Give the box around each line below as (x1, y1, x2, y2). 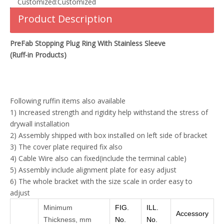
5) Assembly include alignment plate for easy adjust (10, 165, 176, 174)
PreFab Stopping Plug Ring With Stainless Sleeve (10, 38, 165, 48)
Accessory (176, 209, 208, 217)
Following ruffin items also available (10, 96, 125, 105)
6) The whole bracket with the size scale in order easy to (10, 176, 192, 186)
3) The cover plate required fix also (10, 142, 122, 151)
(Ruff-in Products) (10, 50, 66, 59)
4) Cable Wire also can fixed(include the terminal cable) (10, 153, 186, 163)
